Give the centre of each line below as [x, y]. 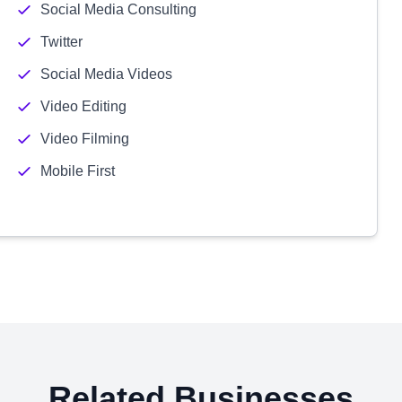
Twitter [61, 42]
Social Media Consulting [118, 9]
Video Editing [83, 106]
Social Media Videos [106, 74]
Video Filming [84, 139]
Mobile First [77, 171]
